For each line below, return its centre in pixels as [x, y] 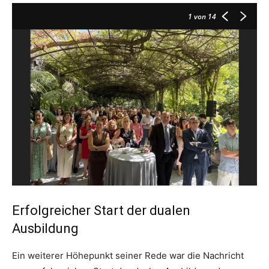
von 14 [204, 16]
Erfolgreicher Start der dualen [101, 210]
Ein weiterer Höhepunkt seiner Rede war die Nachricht [128, 255]
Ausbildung [45, 228]
